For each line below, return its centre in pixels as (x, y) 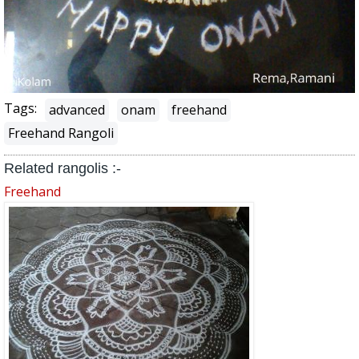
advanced (77, 109)
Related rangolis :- (63, 168)
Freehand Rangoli (61, 133)
